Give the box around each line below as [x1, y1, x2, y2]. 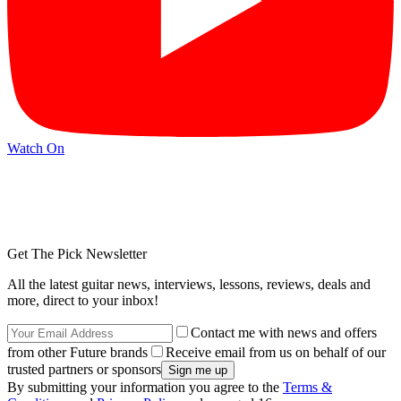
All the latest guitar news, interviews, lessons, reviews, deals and [7, 277, 371, 293]
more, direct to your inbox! [7, 293, 158, 309]
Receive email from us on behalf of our [166, 345, 386, 361]
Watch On [7, 140, 64, 156]
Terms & [283, 380, 332, 396]
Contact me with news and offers [191, 325, 377, 341]
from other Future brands [7, 345, 148, 361]
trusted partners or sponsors [7, 362, 161, 378]
